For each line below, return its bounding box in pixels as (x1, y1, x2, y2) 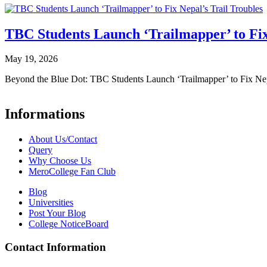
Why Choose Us (29, 156, 91, 166)
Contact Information (5, 241, 106, 253)
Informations (5, 106, 85, 122)
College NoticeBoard (29, 219, 108, 229)
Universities (29, 197, 73, 208)
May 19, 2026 (5, 54, 58, 64)
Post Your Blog (29, 208, 86, 219)
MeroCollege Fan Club (29, 166, 116, 177)
